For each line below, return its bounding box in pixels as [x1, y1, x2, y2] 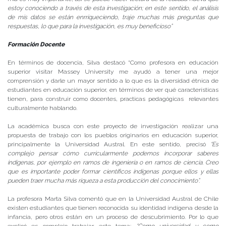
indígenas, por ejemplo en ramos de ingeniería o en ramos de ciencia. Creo [8, 158, 218, 166]
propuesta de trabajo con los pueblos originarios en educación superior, [8, 131, 218, 139]
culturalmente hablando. [8, 104, 77, 111]
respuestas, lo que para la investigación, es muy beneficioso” [8, 22, 172, 30]
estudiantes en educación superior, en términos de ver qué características [8, 86, 218, 93]
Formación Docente [8, 40, 65, 48]
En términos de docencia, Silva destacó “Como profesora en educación [8, 59, 218, 66]
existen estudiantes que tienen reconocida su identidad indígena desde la [8, 204, 218, 211]
